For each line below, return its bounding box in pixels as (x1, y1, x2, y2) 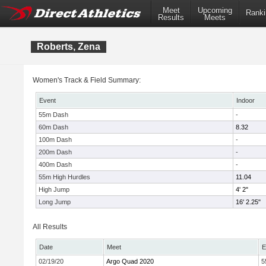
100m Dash (39, 136, 72, 143)
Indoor (236, 97, 255, 104)
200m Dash (39, 148, 72, 156)
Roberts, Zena (37, 42, 100, 52)
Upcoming (198, 6, 232, 15)
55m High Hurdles (39, 173, 90, 180)
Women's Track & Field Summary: (33, 76, 141, 84)
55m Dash (39, 111, 68, 118)
